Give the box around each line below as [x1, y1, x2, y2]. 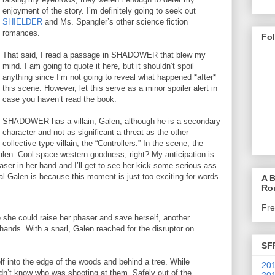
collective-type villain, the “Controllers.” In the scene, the [2, 138, 203, 148]
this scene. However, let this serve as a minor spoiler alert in [2, 83, 217, 93]
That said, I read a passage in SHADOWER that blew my [2, 50, 206, 60]
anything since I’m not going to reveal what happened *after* [2, 72, 216, 82]
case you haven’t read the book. [2, 94, 117, 104]
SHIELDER [2, 17, 42, 26]
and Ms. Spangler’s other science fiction [42, 17, 188, 26]
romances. [2, 28, 40, 37]
